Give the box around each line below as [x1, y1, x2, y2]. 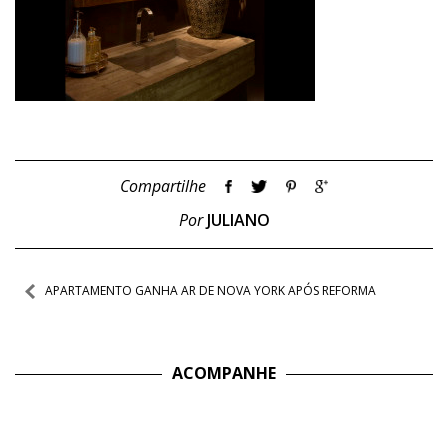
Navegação [14, 273, 152, 308]
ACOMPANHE [172, 362, 276, 385]
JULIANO [206, 209, 270, 232]
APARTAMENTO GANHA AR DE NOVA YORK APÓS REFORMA [45, 282, 376, 300]
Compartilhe [119, 175, 206, 198]
